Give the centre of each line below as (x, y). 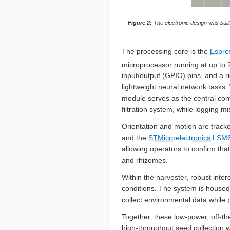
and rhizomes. (145, 160)
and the (135, 138)
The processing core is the (166, 51)
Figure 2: (140, 23)
